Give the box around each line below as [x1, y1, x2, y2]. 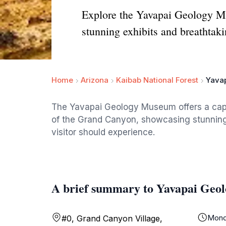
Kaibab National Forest [116, 75, 198, 85]
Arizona [81, 75, 108, 85]
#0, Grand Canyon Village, [62, 213, 162, 223]
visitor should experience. [51, 127, 155, 137]
